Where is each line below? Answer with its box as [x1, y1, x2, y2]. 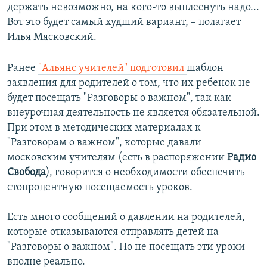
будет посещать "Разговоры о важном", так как [7, 92, 231, 104]
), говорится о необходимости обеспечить [46, 167, 245, 179]
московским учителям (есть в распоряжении [7, 152, 227, 164]
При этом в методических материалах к [7, 122, 201, 134]
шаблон [187, 63, 223, 74]
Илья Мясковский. [7, 32, 97, 44]
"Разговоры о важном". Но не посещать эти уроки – [7, 241, 253, 253]
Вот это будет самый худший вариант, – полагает [7, 17, 241, 29]
